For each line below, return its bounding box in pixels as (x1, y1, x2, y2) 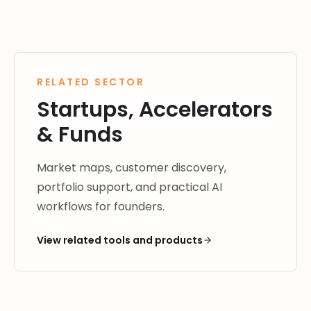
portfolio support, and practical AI (37, 179, 222, 195)
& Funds (37, 120, 123, 149)
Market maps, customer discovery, (37, 160, 226, 176)
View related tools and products (37, 233, 203, 247)
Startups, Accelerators (37, 95, 273, 124)
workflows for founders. (37, 199, 165, 215)
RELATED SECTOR (37, 75, 145, 89)
